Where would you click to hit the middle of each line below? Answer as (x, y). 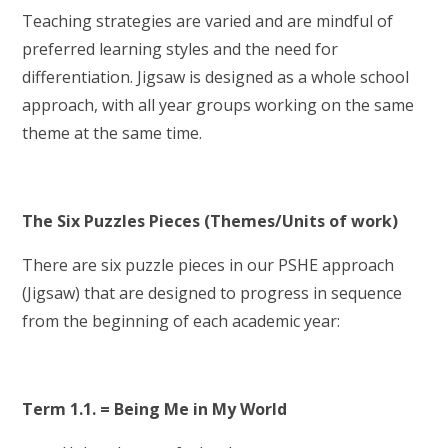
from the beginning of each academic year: (181, 320)
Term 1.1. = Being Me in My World (155, 408)
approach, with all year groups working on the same (218, 104)
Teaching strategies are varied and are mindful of (208, 20)
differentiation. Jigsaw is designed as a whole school (216, 76)
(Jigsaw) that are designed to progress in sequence (212, 292)
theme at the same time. (114, 132)
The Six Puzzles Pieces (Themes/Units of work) (210, 220)
